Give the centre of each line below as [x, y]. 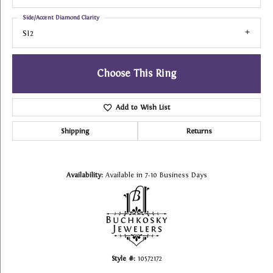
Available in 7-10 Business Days [156, 175]
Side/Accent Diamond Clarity [61, 17]
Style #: [123, 259]
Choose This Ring [136, 74]
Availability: [84, 175]
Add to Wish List [143, 108]
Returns [199, 131]
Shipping [75, 131]
